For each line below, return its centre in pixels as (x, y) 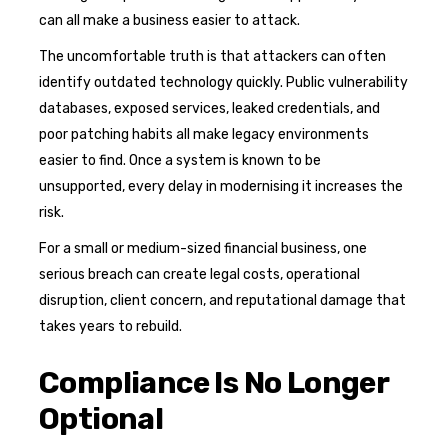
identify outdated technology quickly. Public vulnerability (223, 82)
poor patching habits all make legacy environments (204, 134)
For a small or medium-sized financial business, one (203, 248)
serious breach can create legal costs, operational (199, 274)
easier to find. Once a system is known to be (180, 160)
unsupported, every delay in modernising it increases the (221, 186)
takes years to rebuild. (110, 326)
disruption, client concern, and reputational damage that (222, 300)
